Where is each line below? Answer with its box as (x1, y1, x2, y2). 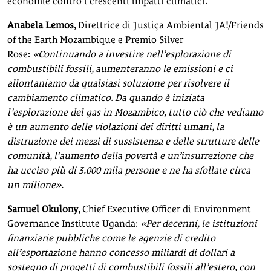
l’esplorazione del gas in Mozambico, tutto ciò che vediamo (7, 106, 263, 118)
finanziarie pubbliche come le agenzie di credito (7, 232, 215, 244)
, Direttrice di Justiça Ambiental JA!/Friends (74, 19, 264, 31)
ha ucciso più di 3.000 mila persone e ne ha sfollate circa (7, 164, 250, 176)
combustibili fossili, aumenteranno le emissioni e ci (7, 62, 233, 74)
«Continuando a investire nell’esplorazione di (33, 48, 231, 60)
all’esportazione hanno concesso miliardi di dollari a (7, 246, 235, 258)
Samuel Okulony (7, 203, 78, 215)
